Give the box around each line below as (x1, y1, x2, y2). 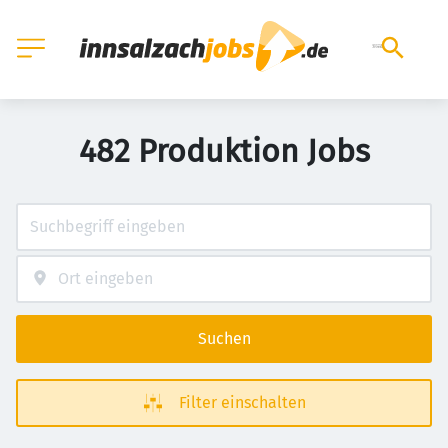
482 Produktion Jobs (78, 132, 370, 170)
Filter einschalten (178, 393, 306, 412)
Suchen (197, 329, 251, 348)
